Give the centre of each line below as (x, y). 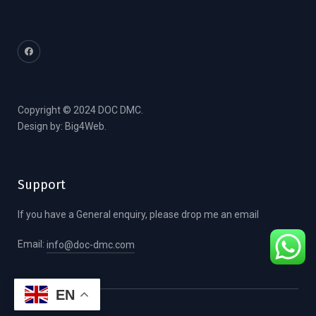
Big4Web (85, 126)
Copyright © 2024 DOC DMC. (80, 110)
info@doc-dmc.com (91, 244)
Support (42, 184)
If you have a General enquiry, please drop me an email (138, 214)
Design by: (41, 126)
